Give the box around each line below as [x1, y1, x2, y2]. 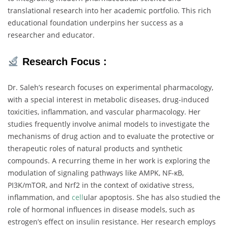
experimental [116, 82, 163, 93]
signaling [58, 168, 91, 178]
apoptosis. [99, 192, 136, 203]
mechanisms [8, 131, 53, 141]
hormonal [32, 205, 67, 215]
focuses [77, 82, 105, 93]
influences [67, 205, 104, 215]
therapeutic [8, 144, 49, 154]
